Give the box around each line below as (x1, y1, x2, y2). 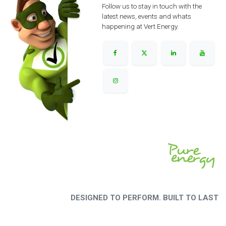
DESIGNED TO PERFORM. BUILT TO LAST (71, 193, 218, 203)
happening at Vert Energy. (101, 22, 179, 31)
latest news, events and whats (101, 12, 191, 21)
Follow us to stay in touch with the (101, 2, 202, 11)
